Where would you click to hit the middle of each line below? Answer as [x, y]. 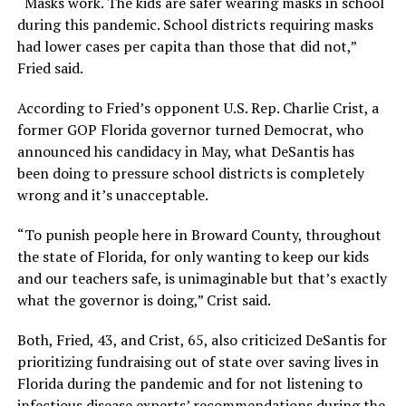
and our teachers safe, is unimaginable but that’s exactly [202, 278]
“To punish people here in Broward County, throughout [199, 235]
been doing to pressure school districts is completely [190, 173]
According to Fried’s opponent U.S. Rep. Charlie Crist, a [198, 108]
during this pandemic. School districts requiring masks [195, 24]
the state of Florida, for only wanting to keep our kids [193, 256]
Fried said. [50, 68]
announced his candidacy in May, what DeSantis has [185, 151]
